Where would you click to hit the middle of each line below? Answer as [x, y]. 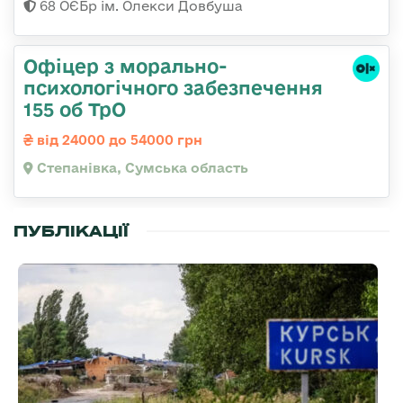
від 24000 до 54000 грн [118, 140]
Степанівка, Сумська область [141, 168]
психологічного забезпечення [173, 88]
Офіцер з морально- [125, 66]
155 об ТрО [75, 109]
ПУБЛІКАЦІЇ [71, 232]
